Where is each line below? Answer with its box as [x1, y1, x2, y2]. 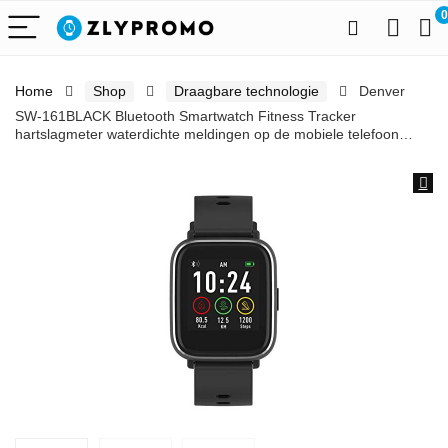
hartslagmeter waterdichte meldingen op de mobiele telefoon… [15, 126, 413, 142]
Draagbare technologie [174, 83, 319, 99]
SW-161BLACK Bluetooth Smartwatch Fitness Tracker [15, 108, 356, 124]
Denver [359, 83, 405, 99]
